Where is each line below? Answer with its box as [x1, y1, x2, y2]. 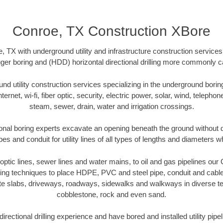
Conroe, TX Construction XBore [12, 23, 211, 39]
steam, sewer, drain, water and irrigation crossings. [29, 102, 194, 111]
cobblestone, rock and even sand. [57, 190, 166, 199]
